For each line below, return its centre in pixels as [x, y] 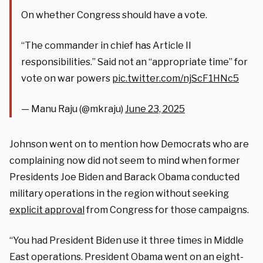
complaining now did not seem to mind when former [125, 160]
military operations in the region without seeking [119, 193]
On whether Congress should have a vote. [114, 15]
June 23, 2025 [155, 109]
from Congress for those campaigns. [167, 210]
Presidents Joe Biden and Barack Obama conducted [124, 177]
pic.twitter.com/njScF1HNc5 [176, 78]
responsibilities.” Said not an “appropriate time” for [134, 62]
